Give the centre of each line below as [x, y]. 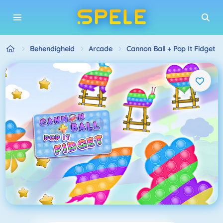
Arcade [100, 49]
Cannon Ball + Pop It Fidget [170, 49]
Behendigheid [52, 49]
